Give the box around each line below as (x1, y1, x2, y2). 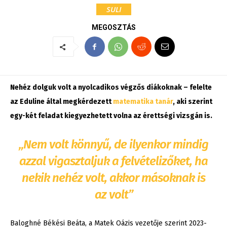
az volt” (94, 187, 133, 202)
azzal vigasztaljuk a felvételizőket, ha (19, 154, 208, 169)
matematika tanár (113, 97, 173, 106)
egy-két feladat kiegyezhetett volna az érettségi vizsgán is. (10, 111, 212, 121)
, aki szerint (173, 97, 212, 106)
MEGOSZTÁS (91, 23, 136, 32)
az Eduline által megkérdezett (10, 97, 113, 106)
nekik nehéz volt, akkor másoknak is (22, 171, 205, 185)
